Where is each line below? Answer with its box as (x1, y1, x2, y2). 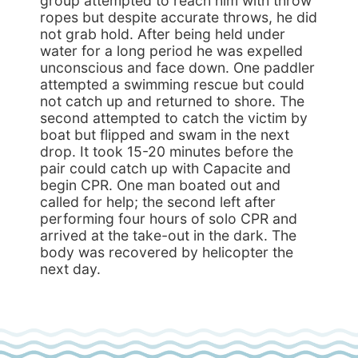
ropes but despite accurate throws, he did (40, 9, 317, 26)
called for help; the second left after (40, 193, 276, 210)
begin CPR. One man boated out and (40, 177, 280, 193)
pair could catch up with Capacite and (40, 160, 291, 177)
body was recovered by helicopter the (40, 244, 293, 261)
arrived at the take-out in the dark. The (40, 227, 296, 244)
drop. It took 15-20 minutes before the (40, 143, 293, 160)
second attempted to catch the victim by (40, 109, 308, 126)
